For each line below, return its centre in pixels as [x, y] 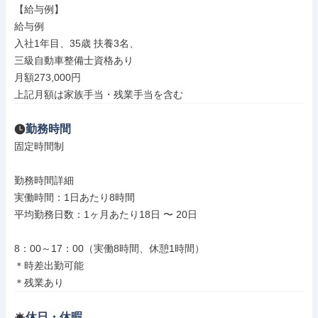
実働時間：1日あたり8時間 [75, 197]
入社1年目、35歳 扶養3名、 [77, 43]
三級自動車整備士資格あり [74, 60]
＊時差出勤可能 [49, 265]
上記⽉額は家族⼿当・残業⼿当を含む [99, 94]
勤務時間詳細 [44, 180]
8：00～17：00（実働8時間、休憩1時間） [109, 248]
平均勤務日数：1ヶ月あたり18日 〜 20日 [106, 214]
